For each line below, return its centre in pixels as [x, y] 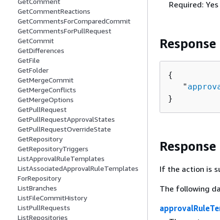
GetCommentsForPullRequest [65, 31]
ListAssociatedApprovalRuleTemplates [78, 168]
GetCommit [36, 41]
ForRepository [39, 178]
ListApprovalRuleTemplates [61, 159]
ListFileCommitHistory [52, 198]
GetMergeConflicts [47, 90]
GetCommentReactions [54, 11]
